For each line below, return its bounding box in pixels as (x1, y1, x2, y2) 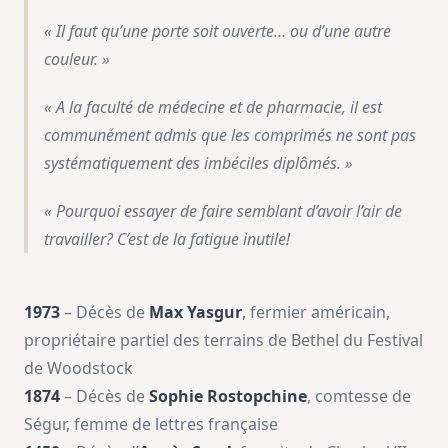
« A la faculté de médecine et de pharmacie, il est (44, 95, 382, 118)
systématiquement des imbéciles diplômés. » (44, 151, 353, 174)
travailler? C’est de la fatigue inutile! (44, 227, 290, 250)
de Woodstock (24, 357, 133, 380)
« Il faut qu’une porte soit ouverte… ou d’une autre (44, 19, 391, 42)
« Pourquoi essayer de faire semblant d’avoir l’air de (44, 199, 402, 222)
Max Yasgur (149, 301, 242, 324)
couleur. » (44, 47, 110, 70)
